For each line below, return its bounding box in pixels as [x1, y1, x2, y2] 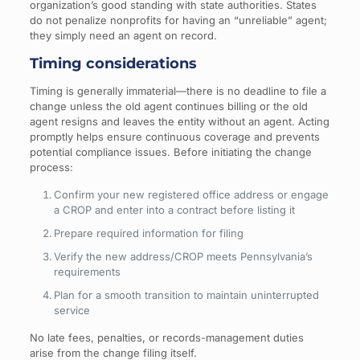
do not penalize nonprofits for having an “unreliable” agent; [29, 13, 327, 27]
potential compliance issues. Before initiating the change [29, 145, 312, 158]
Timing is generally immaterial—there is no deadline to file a [29, 84, 326, 97]
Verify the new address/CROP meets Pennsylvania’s [53, 249, 313, 263]
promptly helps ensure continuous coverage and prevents [29, 129, 320, 143]
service [53, 303, 90, 317]
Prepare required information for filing [53, 226, 243, 239]
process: [29, 160, 73, 174]
